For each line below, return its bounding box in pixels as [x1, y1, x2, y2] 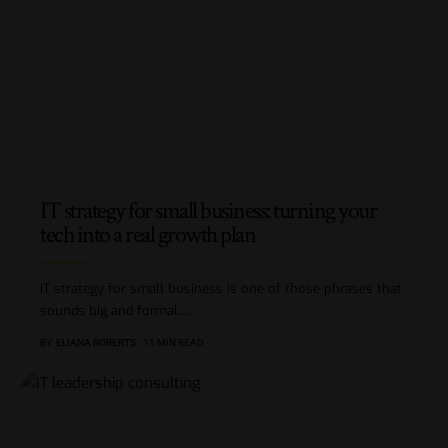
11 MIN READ [142, 336, 204, 348]
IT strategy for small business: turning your [40, 194, 376, 226]
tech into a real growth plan [40, 218, 255, 250]
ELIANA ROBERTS [55, 336, 136, 348]
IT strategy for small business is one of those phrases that [40, 279, 402, 297]
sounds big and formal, [40, 301, 181, 319]
